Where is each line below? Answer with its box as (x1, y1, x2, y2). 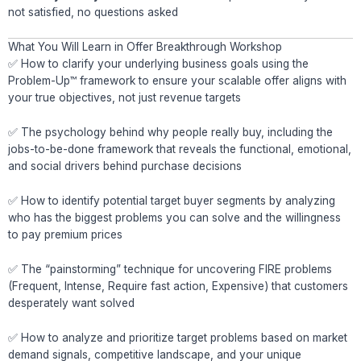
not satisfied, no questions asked (8, 5, 178, 19)
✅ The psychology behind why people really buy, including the (8, 126, 333, 139)
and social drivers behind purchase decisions (8, 160, 242, 173)
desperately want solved (8, 297, 135, 310)
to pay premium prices (8, 228, 122, 242)
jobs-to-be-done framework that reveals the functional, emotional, (8, 143, 351, 156)
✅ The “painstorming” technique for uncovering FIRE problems (8, 263, 332, 276)
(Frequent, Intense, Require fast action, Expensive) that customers (8, 280, 348, 293)
